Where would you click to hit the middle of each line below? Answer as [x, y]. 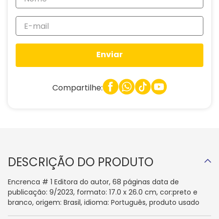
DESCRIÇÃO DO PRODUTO [81, 162]
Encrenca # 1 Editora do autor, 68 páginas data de [93, 182]
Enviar [109, 55]
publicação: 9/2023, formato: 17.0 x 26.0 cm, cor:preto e [103, 192]
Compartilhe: [77, 88]
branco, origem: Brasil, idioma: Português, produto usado [104, 202]
